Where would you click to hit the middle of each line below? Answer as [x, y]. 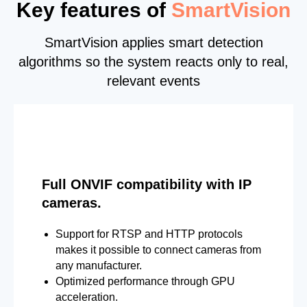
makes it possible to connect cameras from [158, 250]
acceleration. [86, 297]
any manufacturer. [98, 266]
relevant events [153, 81]
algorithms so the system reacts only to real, [153, 61]
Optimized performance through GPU [145, 282]
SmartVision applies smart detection [153, 42]
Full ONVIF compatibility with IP [146, 185]
